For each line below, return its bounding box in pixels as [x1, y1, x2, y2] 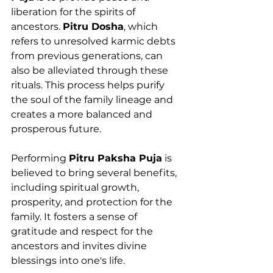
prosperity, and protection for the [11, 196, 175, 208]
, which [124, 20, 160, 32]
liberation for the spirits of [11, 5, 138, 18]
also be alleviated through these [11, 64, 171, 76]
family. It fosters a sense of [11, 210, 140, 222]
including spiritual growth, [11, 181, 141, 193]
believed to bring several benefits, [11, 166, 179, 179]
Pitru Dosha [63, 20, 124, 32]
